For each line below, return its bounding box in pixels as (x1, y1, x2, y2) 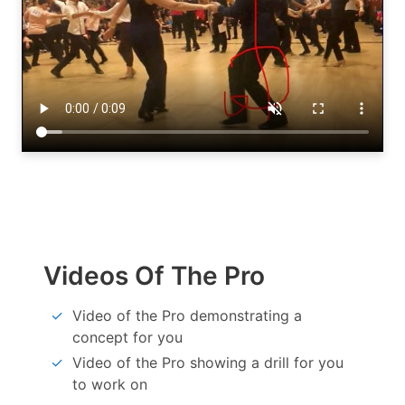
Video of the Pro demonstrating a (72, 306, 302, 325)
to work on (72, 375, 147, 394)
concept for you (72, 328, 183, 347)
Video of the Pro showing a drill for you (72, 353, 344, 372)
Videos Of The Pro (43, 260, 265, 292)
